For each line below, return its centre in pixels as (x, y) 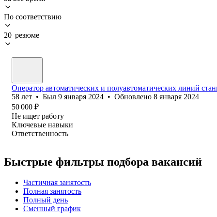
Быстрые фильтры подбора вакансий (103, 162)
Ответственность (40, 133)
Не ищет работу (38, 116)
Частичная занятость (57, 182)
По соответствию (33, 16)
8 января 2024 (176, 96)
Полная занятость (52, 191)
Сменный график (52, 208)
